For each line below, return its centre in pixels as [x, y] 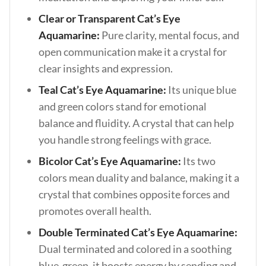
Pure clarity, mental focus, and [170, 35]
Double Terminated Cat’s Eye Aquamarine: [138, 232]
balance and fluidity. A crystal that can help [136, 123]
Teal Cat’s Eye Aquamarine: [103, 90]
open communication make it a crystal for [133, 52]
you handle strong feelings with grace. [125, 140]
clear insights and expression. [106, 68]
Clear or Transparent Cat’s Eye [110, 18]
